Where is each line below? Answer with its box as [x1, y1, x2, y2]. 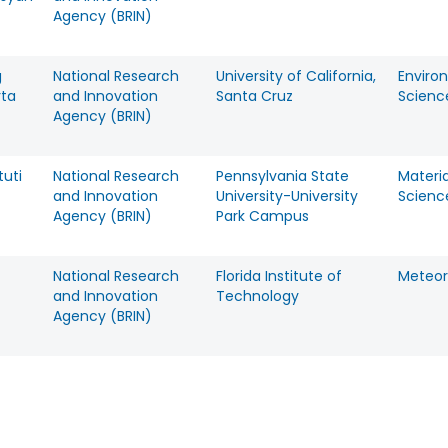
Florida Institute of [216, 266, 342, 286]
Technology [216, 286, 299, 306]
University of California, [216, 66, 376, 86]
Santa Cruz [216, 86, 293, 106]
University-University [216, 186, 358, 206]
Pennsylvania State [216, 166, 349, 186]
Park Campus [216, 206, 309, 226]
